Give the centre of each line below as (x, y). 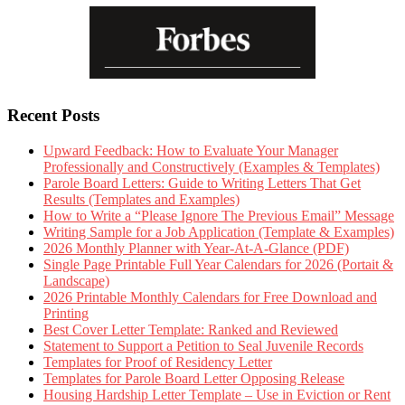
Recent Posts (53, 115)
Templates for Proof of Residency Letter (158, 362)
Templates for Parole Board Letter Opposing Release (194, 378)
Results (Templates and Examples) (141, 199)
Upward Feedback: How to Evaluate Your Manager (191, 150)
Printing (66, 313)
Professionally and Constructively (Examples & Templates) (212, 166)
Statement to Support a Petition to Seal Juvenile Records (203, 345)
